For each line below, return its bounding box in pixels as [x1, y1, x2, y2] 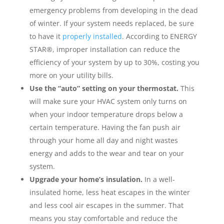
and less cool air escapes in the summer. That [29, 200, 183, 210]
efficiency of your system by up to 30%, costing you [29, 57, 199, 67]
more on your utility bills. [29, 70, 113, 80]
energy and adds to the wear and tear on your [29, 148, 184, 158]
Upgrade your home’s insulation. [29, 174, 142, 184]
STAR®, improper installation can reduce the [29, 44, 180, 54]
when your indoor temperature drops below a [29, 109, 183, 119]
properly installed [62, 31, 122, 41]
